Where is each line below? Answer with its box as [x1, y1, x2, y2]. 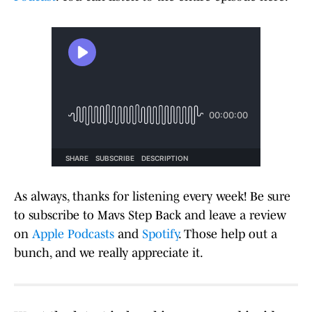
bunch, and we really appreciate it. [14, 246, 203, 260]
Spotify [142, 227, 178, 242]
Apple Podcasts [32, 227, 114, 242]
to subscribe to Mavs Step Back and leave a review [14, 208, 286, 223]
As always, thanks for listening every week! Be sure [14, 189, 290, 204]
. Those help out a [178, 227, 277, 242]
